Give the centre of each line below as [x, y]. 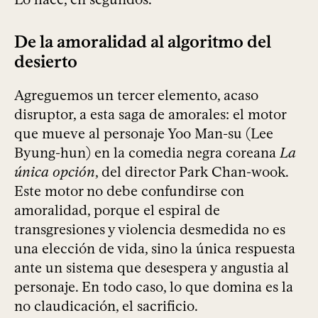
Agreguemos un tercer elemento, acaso [136, 95]
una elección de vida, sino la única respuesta [155, 249]
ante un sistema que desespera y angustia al [152, 268]
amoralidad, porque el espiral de [117, 210]
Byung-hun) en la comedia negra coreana [147, 153]
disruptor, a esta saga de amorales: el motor [150, 115]
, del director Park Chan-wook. [192, 172]
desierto [46, 62]
